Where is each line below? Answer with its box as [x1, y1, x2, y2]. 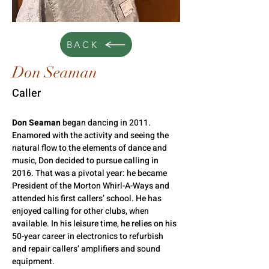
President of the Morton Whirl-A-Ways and [12, 180, 171, 192]
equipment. [12, 255, 55, 268]
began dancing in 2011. [62, 116, 153, 129]
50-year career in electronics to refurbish [12, 230, 165, 243]
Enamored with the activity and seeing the [12, 129, 171, 142]
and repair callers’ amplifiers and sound [12, 243, 162, 255]
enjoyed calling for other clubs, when [12, 205, 151, 217]
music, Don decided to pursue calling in [12, 154, 160, 167]
